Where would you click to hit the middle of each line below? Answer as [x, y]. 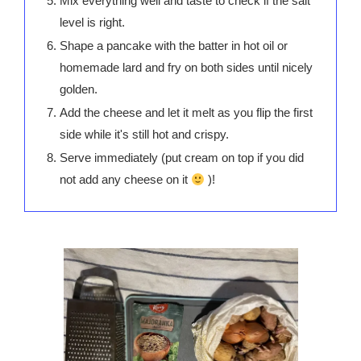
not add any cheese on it [125, 180]
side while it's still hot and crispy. [144, 135]
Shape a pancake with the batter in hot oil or [174, 46]
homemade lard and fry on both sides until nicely [186, 68]
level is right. [92, 23]
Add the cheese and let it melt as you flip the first [186, 113]
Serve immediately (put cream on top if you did [182, 158]
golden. [79, 89]
